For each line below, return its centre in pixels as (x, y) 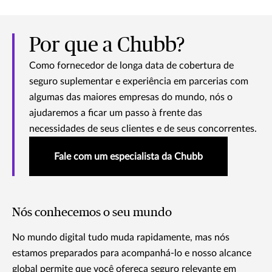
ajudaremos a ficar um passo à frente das (116, 113)
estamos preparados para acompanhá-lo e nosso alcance (132, 253)
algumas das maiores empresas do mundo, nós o (131, 97)
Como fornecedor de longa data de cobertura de (131, 66)
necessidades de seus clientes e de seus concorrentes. (143, 129)
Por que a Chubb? (107, 46)
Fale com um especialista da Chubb (128, 157)
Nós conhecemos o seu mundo (92, 213)
